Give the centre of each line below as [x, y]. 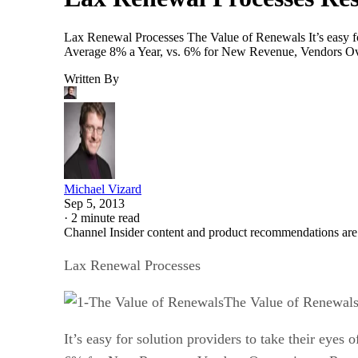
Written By [91, 78]
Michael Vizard [103, 189]
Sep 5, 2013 [94, 203]
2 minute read [105, 217]
